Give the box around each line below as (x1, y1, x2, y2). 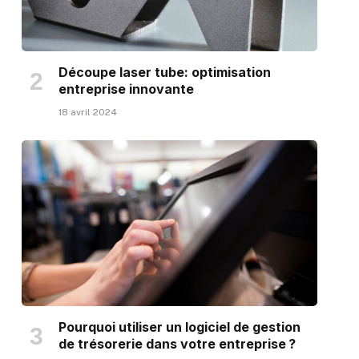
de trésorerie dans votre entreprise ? (58, 336, 296, 353)
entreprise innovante (58, 80, 194, 97)
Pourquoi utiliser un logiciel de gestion (58, 319, 301, 336)
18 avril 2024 (58, 106, 117, 118)
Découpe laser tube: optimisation (58, 63, 271, 80)
